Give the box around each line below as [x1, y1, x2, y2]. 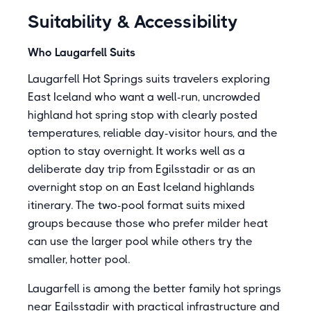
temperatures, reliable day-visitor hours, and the [28, 126, 278, 140]
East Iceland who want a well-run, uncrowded [28, 90, 260, 103]
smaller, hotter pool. [28, 253, 130, 266]
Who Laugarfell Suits [28, 46, 135, 59]
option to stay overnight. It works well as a [28, 144, 245, 158]
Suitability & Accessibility [28, 11, 238, 32]
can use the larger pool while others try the [28, 235, 253, 248]
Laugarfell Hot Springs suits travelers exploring [28, 72, 270, 85]
